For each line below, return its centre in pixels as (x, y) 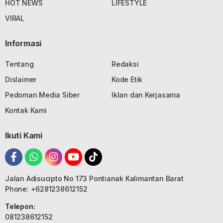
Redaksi (125, 64)
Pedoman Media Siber (43, 95)
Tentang (19, 64)
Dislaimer (21, 79)
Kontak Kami (26, 110)
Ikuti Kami (24, 135)
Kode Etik (127, 79)
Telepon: (20, 206)
